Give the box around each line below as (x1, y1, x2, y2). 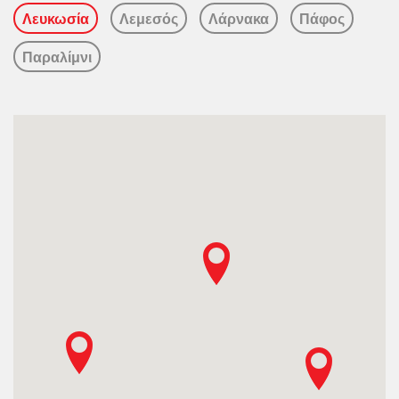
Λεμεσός (119, 11, 178, 28)
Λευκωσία (22, 11, 89, 28)
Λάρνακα (208, 11, 269, 28)
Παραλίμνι (22, 49, 92, 67)
